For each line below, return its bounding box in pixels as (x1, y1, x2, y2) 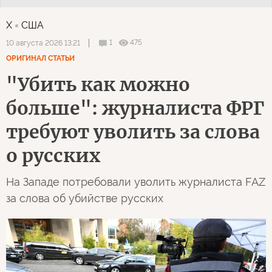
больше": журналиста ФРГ (6, 96, 264, 120)
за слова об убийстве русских (6, 191, 163, 205)
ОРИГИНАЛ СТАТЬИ (6, 53, 75, 63)
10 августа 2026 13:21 (6, 38, 80, 47)
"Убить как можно (6, 72, 190, 96)
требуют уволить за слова (6, 120, 260, 143)
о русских (6, 143, 100, 167)
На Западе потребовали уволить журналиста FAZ (6, 175, 265, 188)
